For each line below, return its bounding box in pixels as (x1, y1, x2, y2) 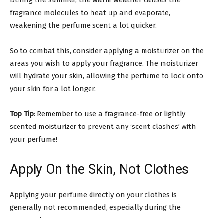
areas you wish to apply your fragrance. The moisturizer (10, 58, 198, 68)
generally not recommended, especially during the (10, 202, 181, 212)
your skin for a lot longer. (10, 84, 96, 93)
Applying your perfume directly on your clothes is (10, 190, 177, 199)
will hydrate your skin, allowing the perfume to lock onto (10, 71, 203, 80)
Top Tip (10, 109, 34, 118)
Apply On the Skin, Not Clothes (10, 161, 189, 177)
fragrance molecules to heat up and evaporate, (10, 8, 170, 17)
